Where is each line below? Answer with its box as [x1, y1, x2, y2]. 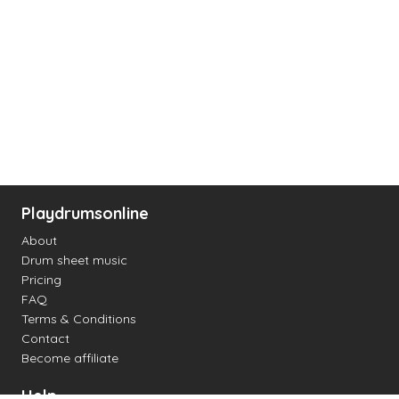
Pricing [21, 272, 61, 288]
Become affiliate [21, 350, 118, 366]
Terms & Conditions [21, 311, 136, 327]
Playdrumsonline [21, 203, 149, 224]
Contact [21, 330, 69, 346]
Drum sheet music [21, 252, 127, 268]
